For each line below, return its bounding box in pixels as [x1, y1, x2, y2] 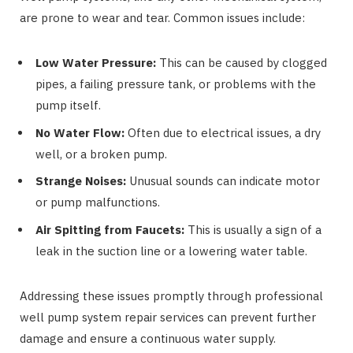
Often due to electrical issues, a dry [124, 124, 321, 140]
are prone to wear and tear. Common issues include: [20, 10, 305, 26]
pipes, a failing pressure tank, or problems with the [35, 76, 316, 92]
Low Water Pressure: [35, 55, 156, 71]
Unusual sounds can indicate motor [126, 173, 320, 189]
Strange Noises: [35, 173, 126, 189]
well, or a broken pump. [35, 146, 167, 162]
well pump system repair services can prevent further [20, 309, 316, 325]
